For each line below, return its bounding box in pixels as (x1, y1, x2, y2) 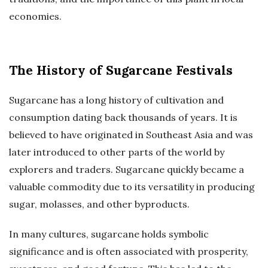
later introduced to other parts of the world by (9, 146, 224, 159)
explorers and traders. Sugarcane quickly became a (9, 163, 244, 176)
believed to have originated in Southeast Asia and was (9, 129, 253, 141)
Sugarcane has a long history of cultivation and (9, 94, 224, 106)
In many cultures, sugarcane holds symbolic (9, 228, 209, 240)
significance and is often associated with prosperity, (9, 245, 248, 258)
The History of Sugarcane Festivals (9, 62, 233, 79)
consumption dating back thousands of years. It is (9, 111, 237, 124)
